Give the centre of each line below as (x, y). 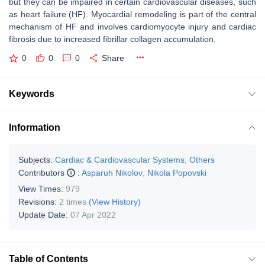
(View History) (115, 201)
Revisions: (39, 201)
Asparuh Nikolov (112, 172)
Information (35, 127)
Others (202, 159)
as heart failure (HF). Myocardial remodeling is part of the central (132, 14)
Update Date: (44, 214)
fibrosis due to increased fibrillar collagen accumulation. (112, 39)
